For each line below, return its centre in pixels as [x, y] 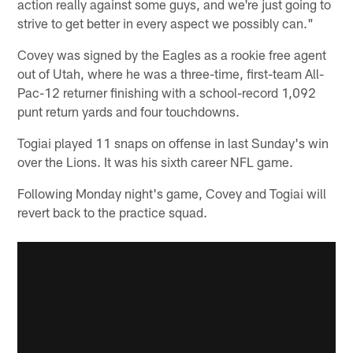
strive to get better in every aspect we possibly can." [166, 22]
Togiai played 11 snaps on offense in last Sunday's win [173, 142]
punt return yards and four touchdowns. [129, 111]
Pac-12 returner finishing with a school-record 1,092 [167, 92]
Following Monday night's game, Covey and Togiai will [172, 193]
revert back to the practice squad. [113, 212]
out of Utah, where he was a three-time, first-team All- [171, 73]
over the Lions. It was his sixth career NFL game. [156, 161]
